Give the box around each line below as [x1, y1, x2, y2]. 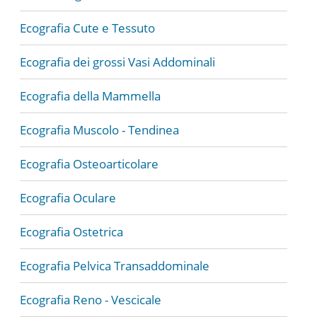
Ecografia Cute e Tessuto [20, 20, 155, 36]
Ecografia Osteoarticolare [20, 156, 158, 172]
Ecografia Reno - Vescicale [20, 292, 161, 308]
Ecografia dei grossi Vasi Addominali [20, 54, 215, 70]
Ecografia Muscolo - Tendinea [20, 122, 179, 138]
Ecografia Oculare [20, 190, 116, 206]
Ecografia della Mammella [20, 88, 161, 104]
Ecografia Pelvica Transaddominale [20, 258, 209, 274]
